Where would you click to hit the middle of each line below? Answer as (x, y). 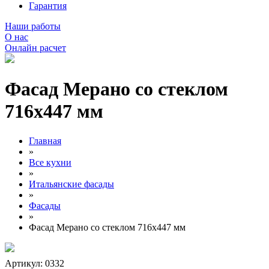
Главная (45, 141)
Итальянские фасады (71, 184)
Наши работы (33, 26)
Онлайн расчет (35, 48)
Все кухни (50, 162)
